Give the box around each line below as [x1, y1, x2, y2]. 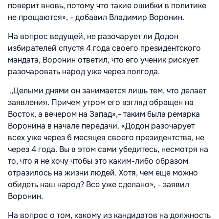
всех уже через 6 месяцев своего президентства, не [8, 132, 204, 143]
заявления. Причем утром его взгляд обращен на [8, 97, 194, 108]
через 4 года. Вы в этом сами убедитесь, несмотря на [8, 144, 208, 155]
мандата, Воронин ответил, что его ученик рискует [8, 55, 198, 66]
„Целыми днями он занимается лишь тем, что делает [8, 86, 206, 96]
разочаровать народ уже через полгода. [8, 66, 160, 77]
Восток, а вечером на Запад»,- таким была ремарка [8, 109, 200, 120]
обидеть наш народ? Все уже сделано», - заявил [8, 179, 189, 190]
